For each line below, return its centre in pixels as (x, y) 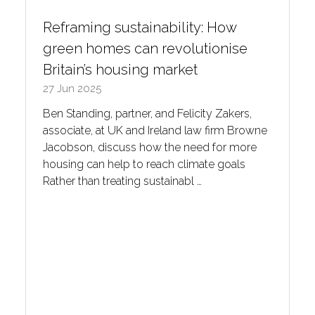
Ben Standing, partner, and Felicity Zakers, (147, 113)
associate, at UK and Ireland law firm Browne (155, 130)
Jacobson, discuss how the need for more (150, 147)
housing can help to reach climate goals (144, 164)
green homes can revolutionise (145, 48)
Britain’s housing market (120, 69)
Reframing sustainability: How (140, 27)
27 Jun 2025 (72, 88)
